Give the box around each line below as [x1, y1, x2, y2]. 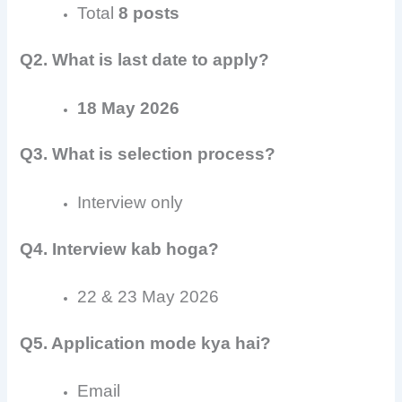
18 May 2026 [77, 98, 180, 118]
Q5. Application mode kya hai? [20, 333, 272, 353]
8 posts [118, 4, 180, 23]
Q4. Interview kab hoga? [20, 239, 220, 258]
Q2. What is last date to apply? [20, 50, 270, 70]
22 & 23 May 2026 [77, 287, 220, 306]
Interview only [77, 192, 184, 212]
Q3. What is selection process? [20, 144, 276, 164]
